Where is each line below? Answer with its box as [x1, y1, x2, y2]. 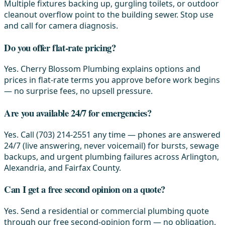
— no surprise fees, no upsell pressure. [4, 85, 153, 97]
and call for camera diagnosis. [4, 20, 118, 31]
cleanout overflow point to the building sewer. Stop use [4, 9, 213, 20]
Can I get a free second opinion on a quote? [4, 182, 165, 196]
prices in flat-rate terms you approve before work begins [4, 74, 220, 86]
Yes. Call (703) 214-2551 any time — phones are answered [4, 129, 220, 140]
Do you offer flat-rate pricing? [4, 40, 116, 54]
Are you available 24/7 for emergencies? [4, 106, 152, 120]
